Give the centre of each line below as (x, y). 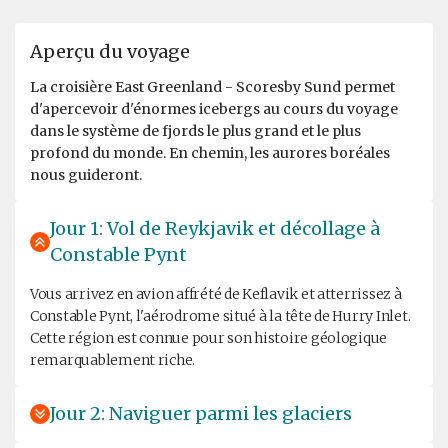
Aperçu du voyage (110, 51)
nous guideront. (86, 174)
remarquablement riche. (113, 359)
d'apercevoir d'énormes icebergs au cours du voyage (214, 108)
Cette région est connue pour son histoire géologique (209, 337)
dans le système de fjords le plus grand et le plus (195, 130)
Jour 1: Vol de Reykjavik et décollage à (215, 228)
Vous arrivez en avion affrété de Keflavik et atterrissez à (216, 293)
